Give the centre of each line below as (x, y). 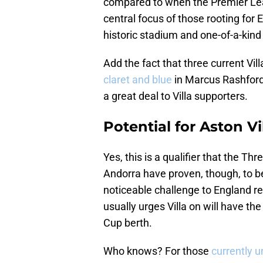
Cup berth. (128, 223)
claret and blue (138, 80)
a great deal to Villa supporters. (176, 96)
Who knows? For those (156, 251)
